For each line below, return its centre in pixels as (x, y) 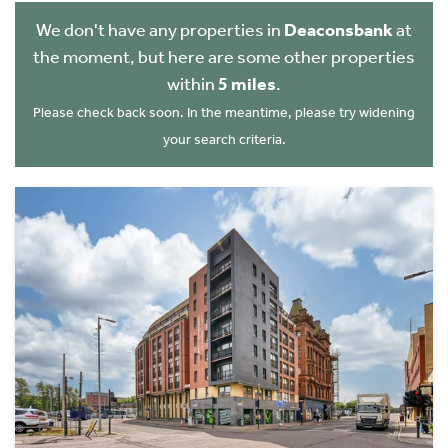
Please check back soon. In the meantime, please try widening (224, 112)
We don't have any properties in (160, 30)
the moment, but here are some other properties (224, 57)
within (192, 84)
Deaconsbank (338, 30)
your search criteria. (224, 139)
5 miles (247, 84)
